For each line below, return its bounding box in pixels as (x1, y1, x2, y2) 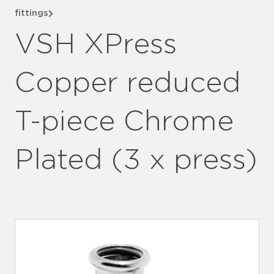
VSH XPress (15, 31, 177, 59)
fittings (15, 9, 48, 18)
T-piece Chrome (15, 108, 234, 136)
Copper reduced (15, 69, 241, 97)
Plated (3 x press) (15, 146, 257, 174)
